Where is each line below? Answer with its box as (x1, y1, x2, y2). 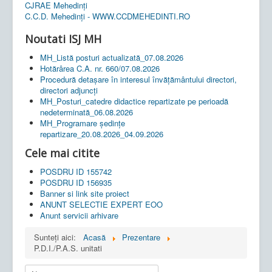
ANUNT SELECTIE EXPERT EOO (40, 198, 163, 210)
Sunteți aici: (34, 231, 81, 243)
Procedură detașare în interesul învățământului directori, (40, 73, 237, 85)
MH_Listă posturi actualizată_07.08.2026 (40, 51, 183, 63)
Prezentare (122, 231, 160, 243)
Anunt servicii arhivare (40, 209, 118, 221)
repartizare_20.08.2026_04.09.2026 (40, 127, 163, 140)
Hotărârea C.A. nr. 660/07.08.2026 (40, 62, 160, 74)
